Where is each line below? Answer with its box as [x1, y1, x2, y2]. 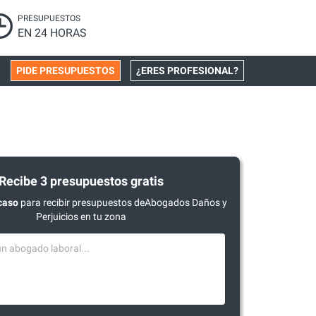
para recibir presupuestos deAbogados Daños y [18, 197, 228, 208]
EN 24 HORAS [18, 26, 87, 39]
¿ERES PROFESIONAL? [136, 65, 238, 76]
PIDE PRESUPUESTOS [16, 65, 115, 76]
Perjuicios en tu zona [36, 211, 127, 222]
